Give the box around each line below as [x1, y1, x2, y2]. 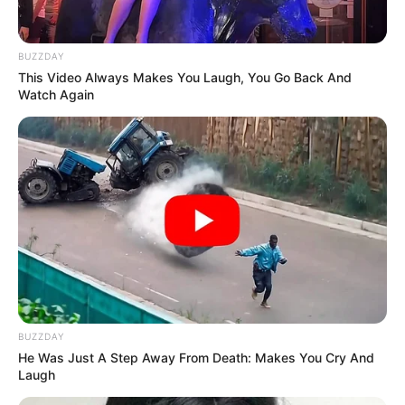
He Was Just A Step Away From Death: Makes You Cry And [18, 350, 374, 366]
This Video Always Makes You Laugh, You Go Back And [18, 69, 352, 85]
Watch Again [18, 86, 94, 102]
